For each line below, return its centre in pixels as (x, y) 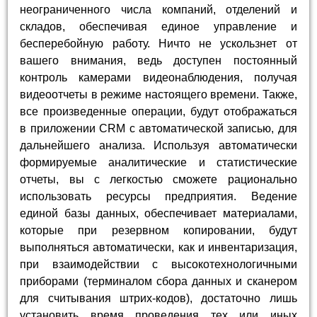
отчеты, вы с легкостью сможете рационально (158, 180)
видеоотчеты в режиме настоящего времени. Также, (158, 95)
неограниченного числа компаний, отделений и (158, 10)
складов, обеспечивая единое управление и (158, 27)
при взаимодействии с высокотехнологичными (158, 265)
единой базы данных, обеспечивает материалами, (158, 214)
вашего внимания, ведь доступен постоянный (158, 61)
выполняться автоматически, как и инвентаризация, (158, 248)
